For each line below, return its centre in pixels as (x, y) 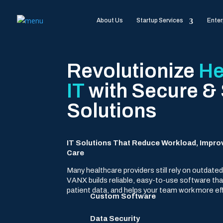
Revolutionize (133, 71)
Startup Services (160, 20)
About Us (110, 20)
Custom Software (123, 196)
